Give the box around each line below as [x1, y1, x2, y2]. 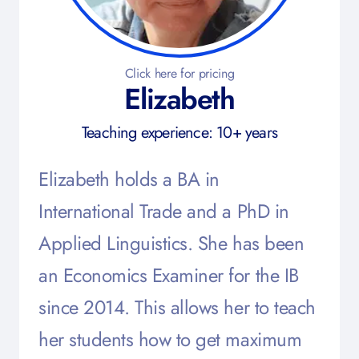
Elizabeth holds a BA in [38, 165, 220, 193]
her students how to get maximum [38, 325, 302, 353]
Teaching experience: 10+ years [82, 121, 277, 144]
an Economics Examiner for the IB [38, 261, 299, 289]
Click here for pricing [124, 64, 235, 83]
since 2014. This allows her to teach [38, 293, 316, 321]
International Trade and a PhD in [38, 197, 289, 225]
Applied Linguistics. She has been [38, 229, 305, 257]
